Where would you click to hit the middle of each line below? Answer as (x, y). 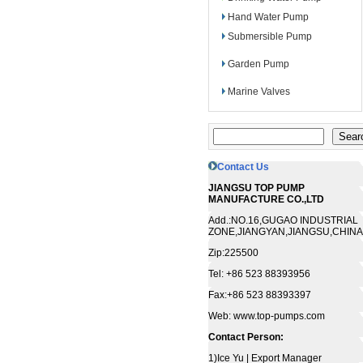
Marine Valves (259, 92)
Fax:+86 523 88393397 (259, 295)
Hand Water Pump (268, 17)
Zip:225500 (233, 253)
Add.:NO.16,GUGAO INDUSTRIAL (283, 220)
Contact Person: (246, 337)
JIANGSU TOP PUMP (256, 188)
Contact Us (243, 167)
